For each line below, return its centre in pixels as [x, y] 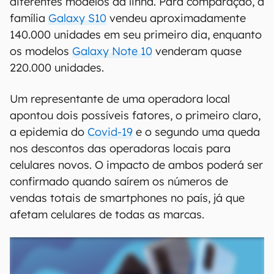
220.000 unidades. [57, 68]
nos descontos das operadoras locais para [120, 148]
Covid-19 [110, 132]
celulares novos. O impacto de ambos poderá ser [136, 165]
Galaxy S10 [77, 18]
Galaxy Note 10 [112, 51]
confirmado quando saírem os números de [119, 181]
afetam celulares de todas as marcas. [107, 214]
